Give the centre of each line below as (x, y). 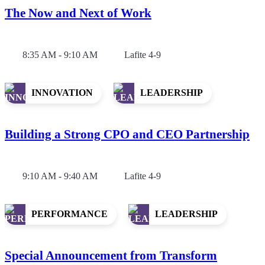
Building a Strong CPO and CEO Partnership (127, 134)
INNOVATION (62, 93)
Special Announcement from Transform (111, 255)
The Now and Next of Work (78, 13)
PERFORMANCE (70, 214)
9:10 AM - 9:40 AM (60, 176)
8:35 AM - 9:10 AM (60, 54)
